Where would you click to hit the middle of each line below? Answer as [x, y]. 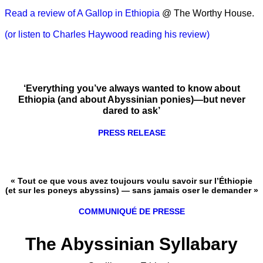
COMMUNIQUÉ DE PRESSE [131, 211]
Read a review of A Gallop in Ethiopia [82, 13]
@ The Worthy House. [207, 13]
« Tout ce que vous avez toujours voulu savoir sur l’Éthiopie [131, 181]
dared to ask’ [131, 110]
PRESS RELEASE [131, 132]
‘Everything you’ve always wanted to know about [131, 88]
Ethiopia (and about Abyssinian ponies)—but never [131, 99]
